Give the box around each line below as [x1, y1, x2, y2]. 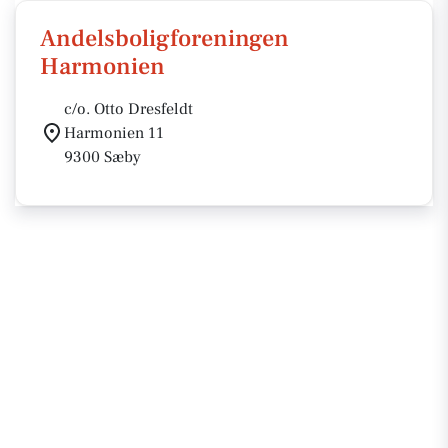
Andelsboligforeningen [40, 23, 289, 54]
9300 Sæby [64, 147, 141, 167]
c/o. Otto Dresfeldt [64, 99, 193, 119]
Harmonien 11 [64, 123, 164, 143]
